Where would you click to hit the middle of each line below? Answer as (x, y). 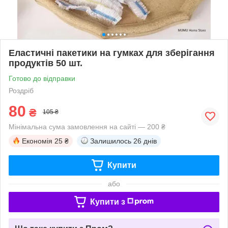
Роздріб (21, 90)
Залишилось (111, 141)
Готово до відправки (42, 78)
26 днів (145, 141)
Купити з (107, 202)
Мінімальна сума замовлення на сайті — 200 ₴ (87, 126)
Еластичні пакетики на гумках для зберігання (112, 53)
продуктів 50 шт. (46, 63)
